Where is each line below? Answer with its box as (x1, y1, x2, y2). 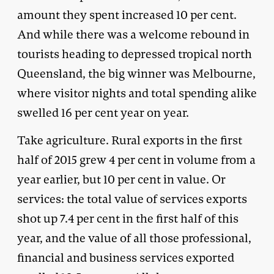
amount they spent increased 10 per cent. (17, 7, 237, 23)
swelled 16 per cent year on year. (17, 105, 189, 120)
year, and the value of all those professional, (17, 230, 251, 246)
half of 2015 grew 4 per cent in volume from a (17, 152, 256, 168)
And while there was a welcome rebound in (17, 26, 250, 42)
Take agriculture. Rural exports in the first (17, 132, 242, 148)
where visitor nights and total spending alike (17, 85, 257, 101)
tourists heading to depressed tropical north (17, 46, 252, 62)
